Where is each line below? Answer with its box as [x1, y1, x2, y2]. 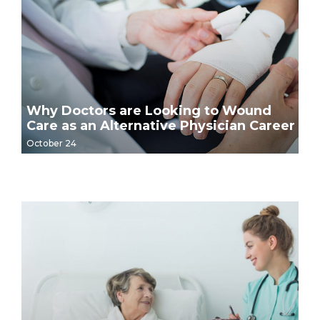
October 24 [26, 137, 76, 149]
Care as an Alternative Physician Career [26, 117, 295, 134]
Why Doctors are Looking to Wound [26, 102, 271, 119]
